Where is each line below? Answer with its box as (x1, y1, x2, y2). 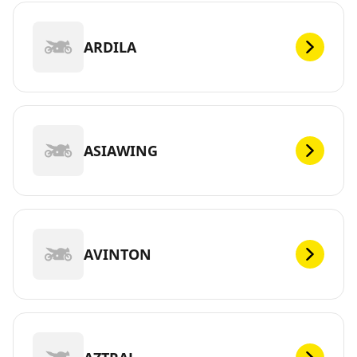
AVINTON (84, 244, 151, 264)
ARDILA (84, 37, 136, 57)
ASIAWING (84, 140, 158, 160)
